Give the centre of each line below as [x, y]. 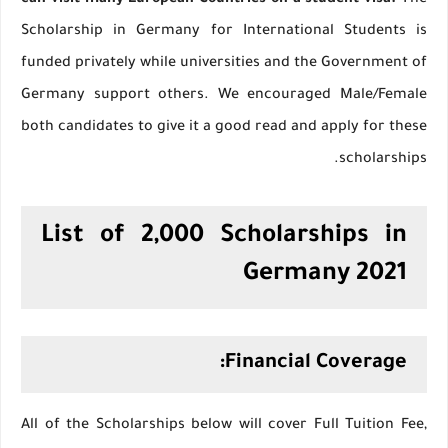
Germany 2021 [325, 276]
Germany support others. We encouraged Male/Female [224, 96]
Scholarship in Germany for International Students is [224, 32]
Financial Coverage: [316, 364]
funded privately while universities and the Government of [224, 64]
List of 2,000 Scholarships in [224, 238]
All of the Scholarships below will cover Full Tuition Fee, [224, 426]
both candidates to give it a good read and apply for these [224, 128]
